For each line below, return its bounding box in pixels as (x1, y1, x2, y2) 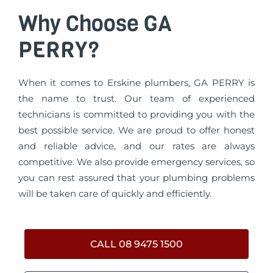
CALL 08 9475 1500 (90, 238, 183, 250)
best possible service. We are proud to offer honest (18, 124, 255, 136)
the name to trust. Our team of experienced (18, 93, 255, 105)
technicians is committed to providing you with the (18, 108, 255, 121)
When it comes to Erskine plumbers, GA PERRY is (18, 77, 255, 89)
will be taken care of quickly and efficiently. (18, 188, 211, 200)
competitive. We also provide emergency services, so (18, 156, 255, 168)
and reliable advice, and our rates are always (18, 140, 255, 152)
